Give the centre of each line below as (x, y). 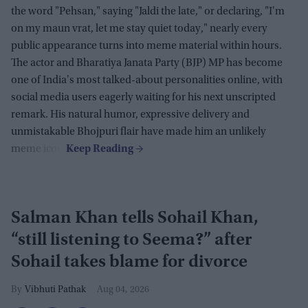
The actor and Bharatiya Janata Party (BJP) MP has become (147, 64)
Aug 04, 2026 (123, 290)
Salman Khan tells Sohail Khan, (135, 219)
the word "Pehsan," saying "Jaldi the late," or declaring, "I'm (148, 12)
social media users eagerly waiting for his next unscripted (143, 98)
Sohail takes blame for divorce (129, 263)
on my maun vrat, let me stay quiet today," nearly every (139, 29)
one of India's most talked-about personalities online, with (147, 81)
